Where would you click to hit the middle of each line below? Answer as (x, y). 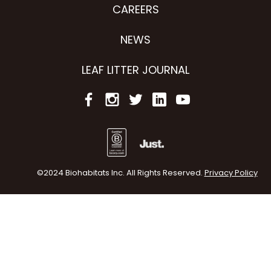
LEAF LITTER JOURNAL (135, 70)
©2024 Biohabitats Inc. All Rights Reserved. (120, 173)
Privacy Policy (231, 173)
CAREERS (135, 9)
